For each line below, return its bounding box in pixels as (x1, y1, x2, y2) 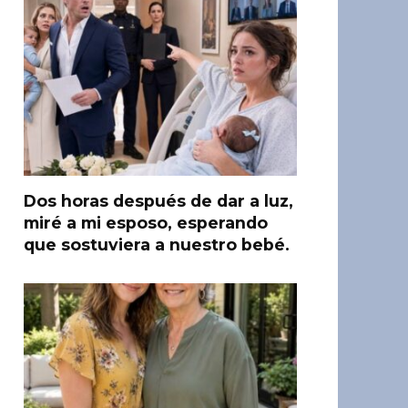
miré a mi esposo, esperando (24, 213, 268, 232)
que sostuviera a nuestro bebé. (24, 235, 290, 254)
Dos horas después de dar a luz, (24, 191, 293, 210)
